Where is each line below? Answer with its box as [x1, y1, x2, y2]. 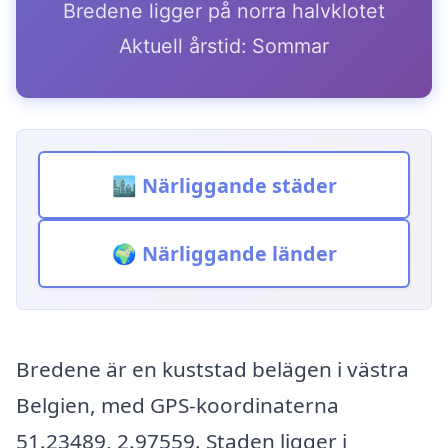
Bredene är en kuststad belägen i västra [16, 355, 409, 384]
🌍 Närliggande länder [111, 240, 337, 268]
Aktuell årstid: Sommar [119, 33, 329, 58]
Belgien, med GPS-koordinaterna [16, 391, 339, 420]
